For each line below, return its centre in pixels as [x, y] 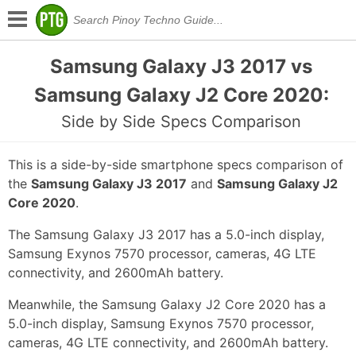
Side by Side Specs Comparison [182, 122]
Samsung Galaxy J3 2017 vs [182, 66]
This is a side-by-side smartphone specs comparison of [176, 165]
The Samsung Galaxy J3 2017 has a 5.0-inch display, [166, 235]
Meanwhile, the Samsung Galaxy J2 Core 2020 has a [167, 305]
